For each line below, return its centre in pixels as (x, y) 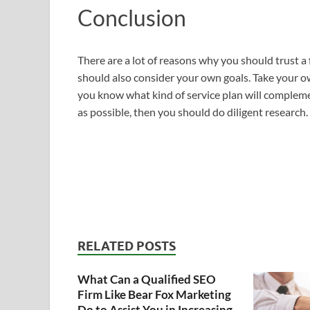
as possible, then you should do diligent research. (193, 112)
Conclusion (132, 17)
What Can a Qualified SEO (147, 280)
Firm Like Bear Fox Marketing (154, 295)
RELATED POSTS (127, 246)
